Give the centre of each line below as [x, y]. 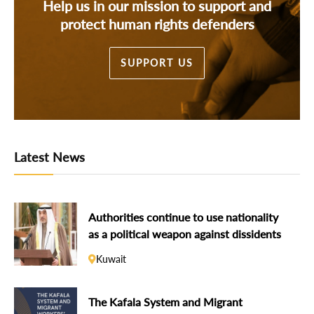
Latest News [49, 157]
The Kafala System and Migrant [165, 302]
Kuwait [111, 259]
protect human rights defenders [157, 23]
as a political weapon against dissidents [185, 234]
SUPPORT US [157, 62]
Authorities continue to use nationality [183, 217]
